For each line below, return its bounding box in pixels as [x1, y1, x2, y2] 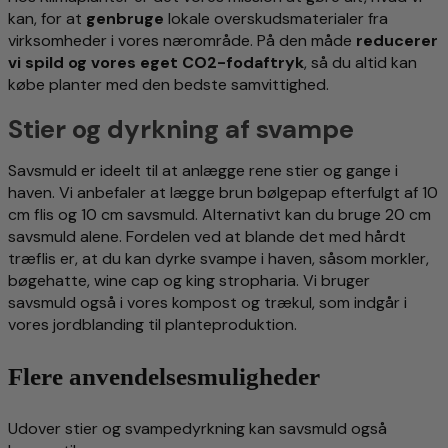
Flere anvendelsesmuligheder [8, 362, 320, 390]
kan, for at [8, 7, 86, 29]
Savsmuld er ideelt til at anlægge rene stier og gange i [8, 159, 398, 181]
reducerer [356, 29, 438, 51]
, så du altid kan [304, 51, 417, 73]
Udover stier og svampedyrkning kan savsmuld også [8, 417, 387, 439]
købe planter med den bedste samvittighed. [8, 73, 329, 95]
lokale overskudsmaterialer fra [164, 7, 388, 29]
